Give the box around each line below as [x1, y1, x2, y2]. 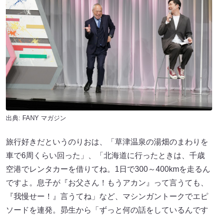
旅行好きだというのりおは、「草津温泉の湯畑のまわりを [6, 137, 208, 146]
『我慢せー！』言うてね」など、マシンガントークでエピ [6, 192, 208, 200]
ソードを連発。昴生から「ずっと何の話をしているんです [6, 205, 208, 214]
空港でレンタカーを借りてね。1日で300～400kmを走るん [6, 164, 210, 173]
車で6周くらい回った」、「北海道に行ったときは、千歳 [6, 151, 205, 160]
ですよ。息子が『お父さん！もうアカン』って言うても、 [6, 178, 208, 187]
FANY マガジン [22, 114, 66, 122]
